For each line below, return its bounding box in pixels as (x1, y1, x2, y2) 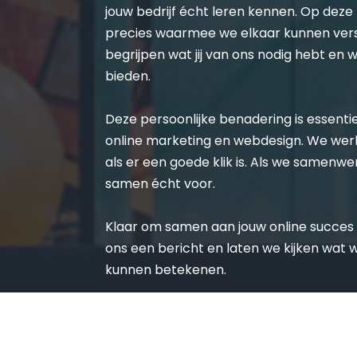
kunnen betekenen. (105, 261, 227, 279)
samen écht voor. (105, 175, 216, 193)
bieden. (105, 67, 151, 85)
